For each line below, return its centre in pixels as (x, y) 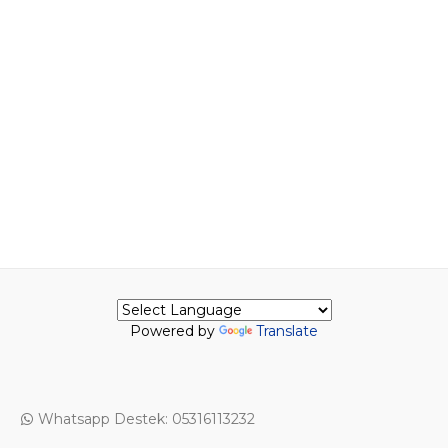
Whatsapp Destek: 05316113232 (146, 419)
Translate (287, 331)
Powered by (174, 331)
